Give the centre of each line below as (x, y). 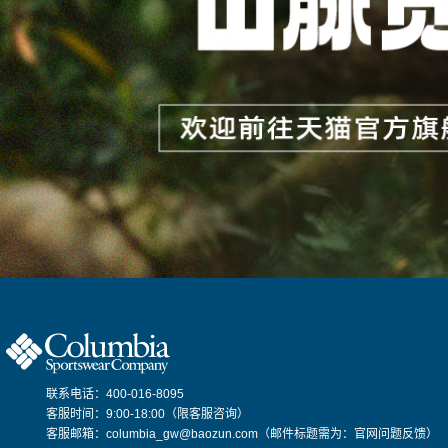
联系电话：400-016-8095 (115, 394)
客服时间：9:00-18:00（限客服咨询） (147, 414)
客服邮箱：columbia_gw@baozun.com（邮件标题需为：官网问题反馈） (242, 434)
